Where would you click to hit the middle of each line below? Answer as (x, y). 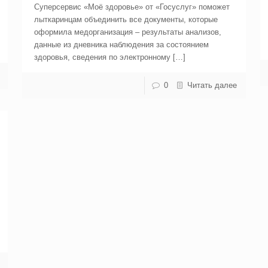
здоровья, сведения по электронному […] (109, 57)
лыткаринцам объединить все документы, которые (126, 19)
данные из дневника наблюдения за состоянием (121, 45)
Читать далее (212, 85)
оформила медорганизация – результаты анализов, (127, 32)
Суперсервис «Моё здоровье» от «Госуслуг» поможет (132, 7)
